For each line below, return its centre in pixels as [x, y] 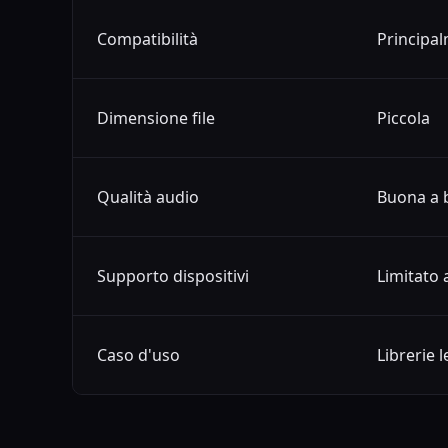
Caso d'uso [138, 355]
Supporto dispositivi [173, 276]
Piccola [403, 118]
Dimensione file [156, 118]
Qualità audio [148, 197]
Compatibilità [147, 39]
